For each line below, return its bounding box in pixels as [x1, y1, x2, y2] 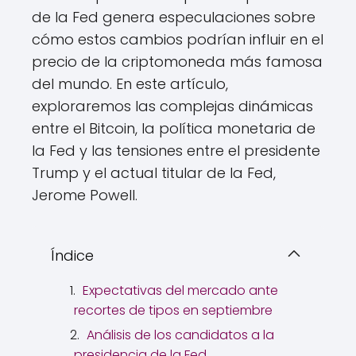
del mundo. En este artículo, [32, 74, 228, 95]
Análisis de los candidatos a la [87, 326, 274, 345]
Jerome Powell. [32, 185, 137, 206]
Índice [51, 246, 94, 266]
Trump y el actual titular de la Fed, [32, 163, 276, 184]
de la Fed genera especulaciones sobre [32, 7, 315, 28]
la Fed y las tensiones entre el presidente [32, 141, 320, 161]
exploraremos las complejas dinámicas [32, 96, 313, 117]
